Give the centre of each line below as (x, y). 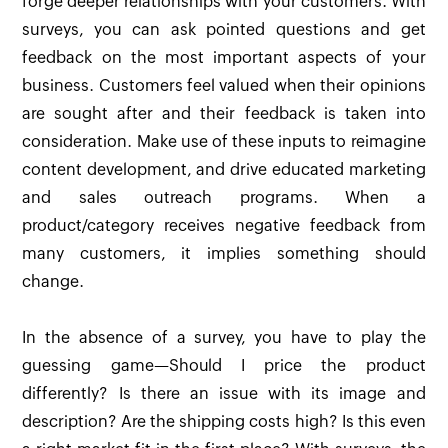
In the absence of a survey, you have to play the (224, 338)
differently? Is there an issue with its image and (224, 394)
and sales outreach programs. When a (224, 198)
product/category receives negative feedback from (224, 226)
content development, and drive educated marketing (224, 170)
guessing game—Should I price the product (224, 366)
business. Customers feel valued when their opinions (224, 86)
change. (53, 282)
